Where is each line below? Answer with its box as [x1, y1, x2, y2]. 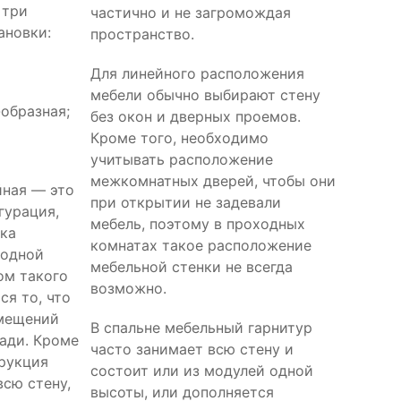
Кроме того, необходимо [90, 128, 269, 147]
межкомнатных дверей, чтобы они [90, 171, 336, 190]
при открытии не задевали [90, 192, 281, 211]
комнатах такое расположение [90, 235, 311, 254]
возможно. [90, 278, 166, 297]
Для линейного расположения [90, 64, 304, 82]
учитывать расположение [90, 149, 273, 168]
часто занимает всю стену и [90, 339, 294, 358]
